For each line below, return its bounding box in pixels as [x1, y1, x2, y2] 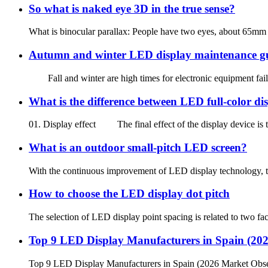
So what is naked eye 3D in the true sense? [29, 2, 235, 15]
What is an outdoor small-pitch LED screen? [29, 141, 247, 154]
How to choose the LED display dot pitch [29, 187, 230, 200]
